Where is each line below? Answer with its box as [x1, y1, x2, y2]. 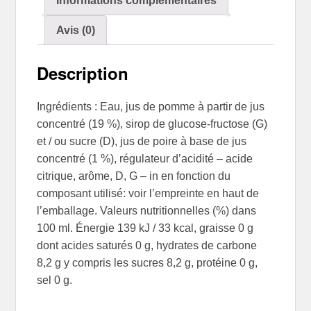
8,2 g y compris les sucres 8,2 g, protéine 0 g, [37, 256, 258, 269]
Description [37, 61, 129, 85]
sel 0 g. [37, 274, 73, 286]
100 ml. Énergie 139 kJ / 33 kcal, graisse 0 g [37, 221, 254, 234]
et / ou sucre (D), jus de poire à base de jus [37, 135, 247, 147]
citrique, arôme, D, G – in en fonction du [37, 169, 231, 182]
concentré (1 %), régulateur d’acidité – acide [37, 152, 253, 165]
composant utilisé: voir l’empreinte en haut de [37, 187, 260, 199]
